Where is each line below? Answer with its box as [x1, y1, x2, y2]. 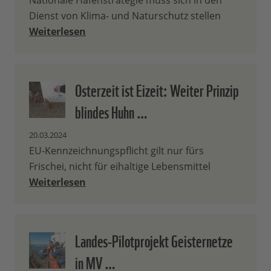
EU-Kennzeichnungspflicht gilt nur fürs [29, 144, 204, 158]
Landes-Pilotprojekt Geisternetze [75, 227, 233, 253]
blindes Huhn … [75, 98, 148, 124]
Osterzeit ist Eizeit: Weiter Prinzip [75, 76, 239, 102]
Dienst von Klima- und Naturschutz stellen [29, 9, 221, 23]
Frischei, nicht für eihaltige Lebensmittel [29, 160, 211, 174]
